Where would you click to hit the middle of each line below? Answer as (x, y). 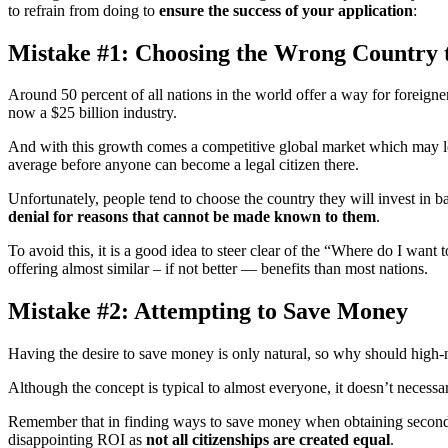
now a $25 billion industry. (92, 113)
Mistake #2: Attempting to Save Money (208, 311)
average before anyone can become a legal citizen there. (183, 165)
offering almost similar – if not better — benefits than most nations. (218, 269)
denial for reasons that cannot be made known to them (192, 217)
